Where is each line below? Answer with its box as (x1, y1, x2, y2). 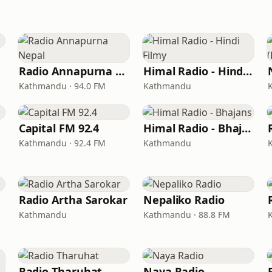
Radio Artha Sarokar (18, 192, 127, 207)
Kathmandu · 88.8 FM (143, 209, 230, 220)
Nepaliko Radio (143, 192, 225, 207)
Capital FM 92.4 (18, 121, 100, 135)
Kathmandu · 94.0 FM (18, 80, 106, 92)
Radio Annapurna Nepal (115, 64, 125, 78)
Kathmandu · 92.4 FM (18, 137, 106, 149)
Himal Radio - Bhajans (242, 121, 251, 135)
